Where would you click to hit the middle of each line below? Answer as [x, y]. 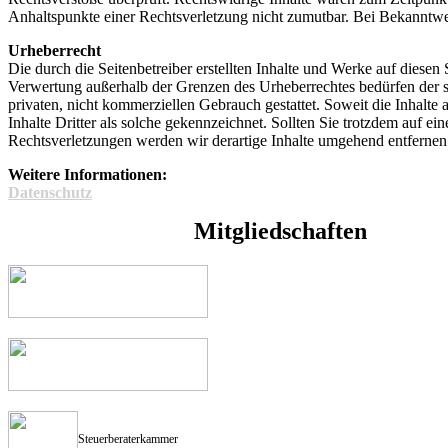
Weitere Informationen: [87, 175]
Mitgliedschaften [280, 231]
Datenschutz [50, 193]
